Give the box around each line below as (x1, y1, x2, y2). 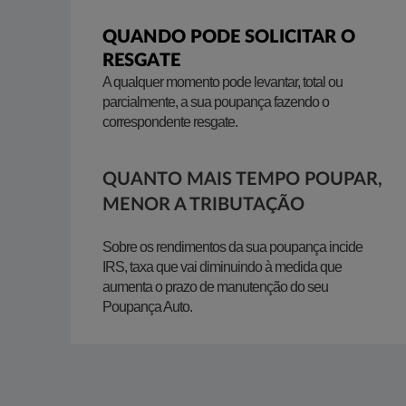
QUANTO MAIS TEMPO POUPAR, (102, 170, 382, 188)
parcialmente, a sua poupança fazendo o (102, 94, 329, 110)
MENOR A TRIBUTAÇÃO (102, 196, 304, 214)
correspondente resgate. (102, 114, 237, 130)
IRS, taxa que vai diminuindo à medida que (102, 259, 342, 275)
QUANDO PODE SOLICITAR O (102, 28, 355, 46)
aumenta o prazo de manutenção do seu (102, 279, 328, 295)
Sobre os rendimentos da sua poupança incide (102, 239, 362, 255)
